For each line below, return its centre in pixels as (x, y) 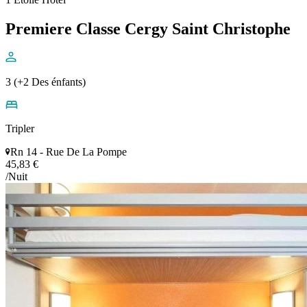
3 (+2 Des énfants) (46, 82)
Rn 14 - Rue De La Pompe (69, 152)
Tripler (20, 129)
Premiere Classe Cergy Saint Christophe (148, 28)
